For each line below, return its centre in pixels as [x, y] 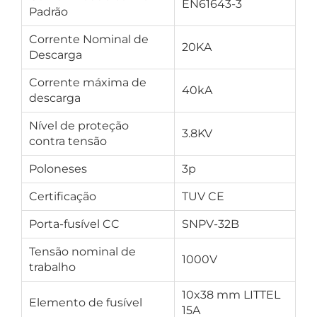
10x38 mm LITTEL [231, 295]
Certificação [63, 196]
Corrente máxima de [88, 82]
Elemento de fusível [86, 302]
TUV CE [203, 196]
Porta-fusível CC [74, 224]
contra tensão [68, 141]
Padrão [48, 12]
